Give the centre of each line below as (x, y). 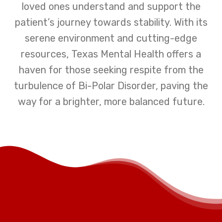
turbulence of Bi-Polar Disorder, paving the (111, 85)
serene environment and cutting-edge (111, 38)
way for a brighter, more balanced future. (111, 101)
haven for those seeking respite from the (111, 70)
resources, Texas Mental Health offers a (111, 54)
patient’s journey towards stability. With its (111, 22)
